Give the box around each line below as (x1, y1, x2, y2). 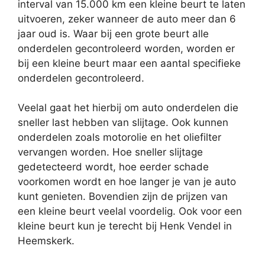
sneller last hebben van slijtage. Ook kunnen (18, 117, 228, 129)
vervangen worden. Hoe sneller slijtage (18, 146, 203, 159)
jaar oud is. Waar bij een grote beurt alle (18, 27, 209, 40)
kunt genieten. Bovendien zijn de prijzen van (18, 190, 228, 203)
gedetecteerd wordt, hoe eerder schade (18, 161, 209, 173)
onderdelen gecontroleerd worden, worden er (18, 42, 235, 54)
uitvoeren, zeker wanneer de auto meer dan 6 (18, 12, 236, 25)
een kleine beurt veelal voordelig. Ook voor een (18, 205, 242, 218)
